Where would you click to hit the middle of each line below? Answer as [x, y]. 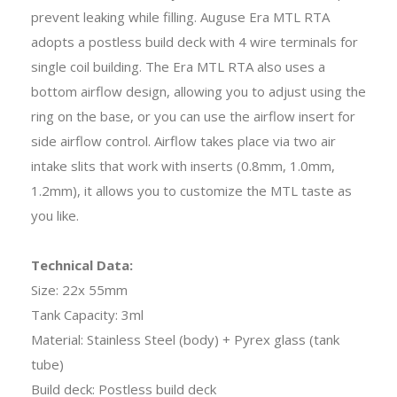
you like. [55, 215]
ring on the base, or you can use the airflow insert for [193, 116]
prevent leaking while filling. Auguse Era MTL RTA [180, 16]
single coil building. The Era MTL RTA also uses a [178, 66]
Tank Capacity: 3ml [87, 314]
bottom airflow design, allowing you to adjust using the [198, 91]
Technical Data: [82, 265]
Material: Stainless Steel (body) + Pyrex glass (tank [185, 339]
